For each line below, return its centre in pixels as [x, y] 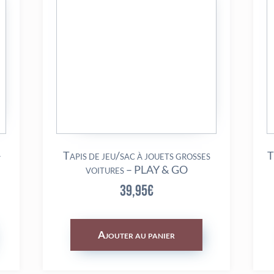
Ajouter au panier [137, 235]
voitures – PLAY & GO [136, 170]
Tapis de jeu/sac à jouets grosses [136, 156]
